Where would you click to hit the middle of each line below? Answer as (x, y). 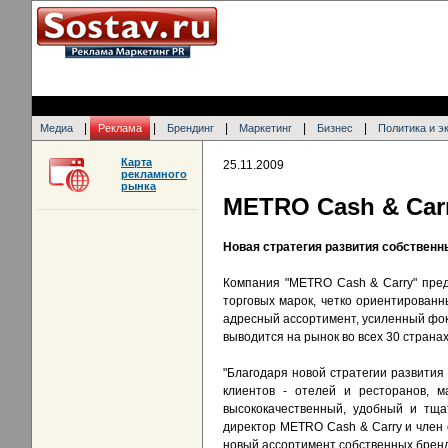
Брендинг (190, 128)
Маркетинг (265, 128)
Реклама (120, 128)
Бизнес (335, 128)
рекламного (154, 174)
